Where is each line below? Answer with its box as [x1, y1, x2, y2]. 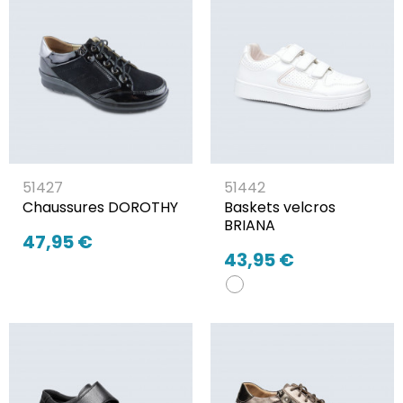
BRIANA [224, 215, 275, 237]
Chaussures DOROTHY [22, 197, 178, 219]
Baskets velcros [224, 197, 336, 219]
